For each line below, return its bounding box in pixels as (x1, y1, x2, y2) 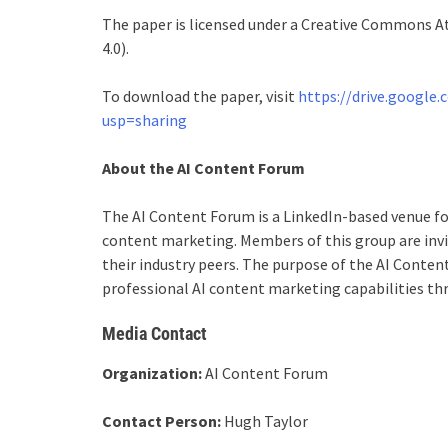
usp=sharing (102, 110, 187, 130)
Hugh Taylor (221, 411, 308, 431)
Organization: (102, 363, 202, 383)
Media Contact (102, 323, 207, 344)
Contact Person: (102, 411, 221, 431)
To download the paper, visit (102, 86, 298, 106)
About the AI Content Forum (102, 158, 305, 178)
